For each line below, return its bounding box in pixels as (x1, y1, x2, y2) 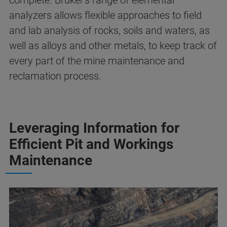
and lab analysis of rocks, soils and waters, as (9, 24, 210, 36)
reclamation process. (9, 70, 101, 82)
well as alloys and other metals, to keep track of (9, 40, 217, 52)
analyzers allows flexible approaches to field (9, 9, 202, 21)
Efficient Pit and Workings (9, 136, 173, 153)
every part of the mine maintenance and (9, 55, 184, 67)
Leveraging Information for (9, 120, 179, 136)
